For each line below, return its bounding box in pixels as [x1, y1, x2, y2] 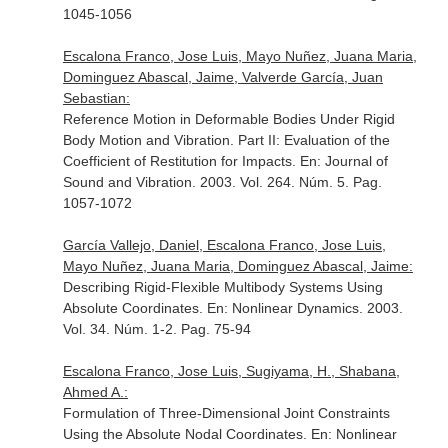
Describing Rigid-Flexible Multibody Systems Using [62, 279, 383, 295]
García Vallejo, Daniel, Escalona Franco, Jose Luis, [62, 237, 386, 253]
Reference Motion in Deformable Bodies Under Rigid [62, 111, 395, 127]
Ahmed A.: [62, 384, 128, 400]
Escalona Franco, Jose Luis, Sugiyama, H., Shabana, [62, 363, 400, 379]
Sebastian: [62, 90, 130, 106]
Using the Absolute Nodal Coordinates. [62, 426, 311, 442]
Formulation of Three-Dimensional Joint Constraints [62, 405, 390, 421]
